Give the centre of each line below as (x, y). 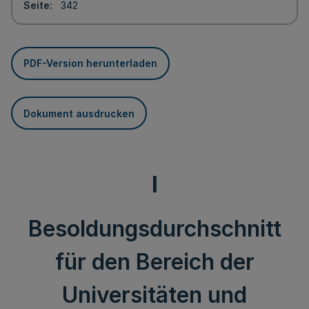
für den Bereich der (154, 262)
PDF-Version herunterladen (90, 63)
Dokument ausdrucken (79, 113)
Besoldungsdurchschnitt (154, 229)
